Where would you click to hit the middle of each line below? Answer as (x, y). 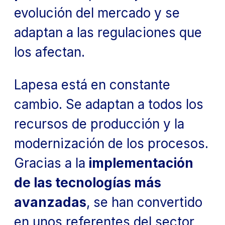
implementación (139, 163)
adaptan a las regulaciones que (108, 32)
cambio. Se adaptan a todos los (109, 104)
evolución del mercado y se (97, 13)
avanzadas (50, 202)
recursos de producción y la (99, 124)
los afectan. (49, 52)
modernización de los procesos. (111, 143)
